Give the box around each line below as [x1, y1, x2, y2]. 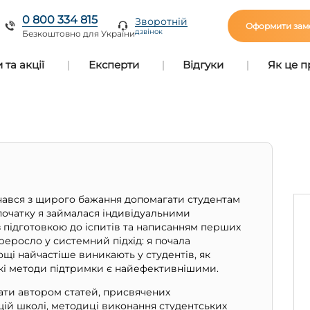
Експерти [88, 58, 139, 71]
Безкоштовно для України [22, 28, 136, 39]
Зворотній [135, 15, 188, 28]
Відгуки [183, 58, 224, 71]
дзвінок [135, 27, 163, 36]
